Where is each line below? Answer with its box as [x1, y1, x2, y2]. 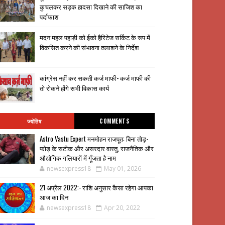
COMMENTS [99, 117, 130, 125]
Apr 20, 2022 [103, 203, 140, 212]
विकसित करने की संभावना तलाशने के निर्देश [39, 42, 139, 52]
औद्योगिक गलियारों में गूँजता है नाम [39, 153, 116, 163]
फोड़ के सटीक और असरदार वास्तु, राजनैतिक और [39, 143, 154, 153]
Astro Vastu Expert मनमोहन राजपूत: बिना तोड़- [39, 134, 148, 144]
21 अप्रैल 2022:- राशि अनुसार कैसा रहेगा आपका [39, 182, 153, 192]
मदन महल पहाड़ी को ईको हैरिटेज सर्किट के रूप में [39, 32, 150, 42]
